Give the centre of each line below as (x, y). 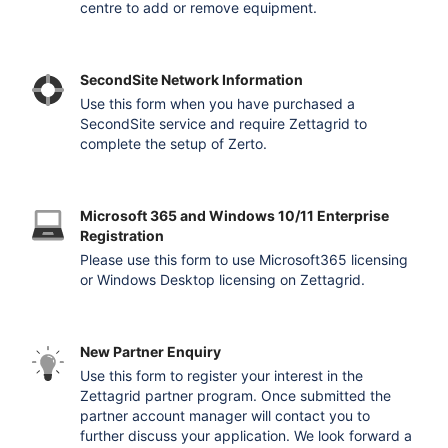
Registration (122, 235)
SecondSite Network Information (192, 79)
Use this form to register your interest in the (222, 375)
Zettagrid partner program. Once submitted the (236, 395)
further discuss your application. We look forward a (246, 435)
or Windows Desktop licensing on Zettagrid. (223, 279)
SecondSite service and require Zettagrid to (224, 123)
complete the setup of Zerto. (174, 143)
